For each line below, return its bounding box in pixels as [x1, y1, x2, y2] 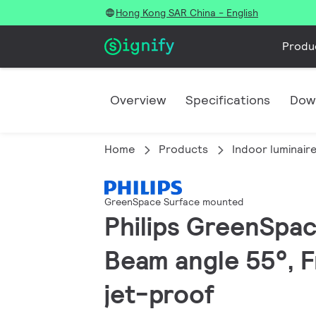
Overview [110, 92, 166, 108]
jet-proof [104, 278, 214, 311]
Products [159, 142, 208, 157]
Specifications [186, 92, 270, 108]
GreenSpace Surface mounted [104, 195, 243, 209]
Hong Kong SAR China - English [116, 6, 258, 19]
